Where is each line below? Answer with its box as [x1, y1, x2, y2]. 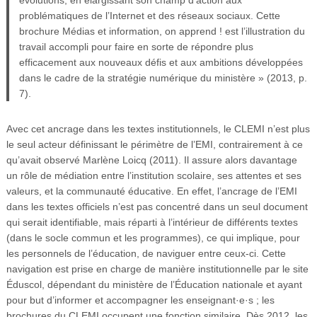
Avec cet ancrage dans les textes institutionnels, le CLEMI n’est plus [6, 122, 310, 134]
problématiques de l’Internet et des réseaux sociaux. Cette [19, 9, 281, 21]
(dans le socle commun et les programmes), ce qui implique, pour [6, 231, 300, 243]
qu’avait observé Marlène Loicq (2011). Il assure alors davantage [6, 154, 297, 166]
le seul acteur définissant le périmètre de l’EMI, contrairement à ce [6, 138, 303, 150]
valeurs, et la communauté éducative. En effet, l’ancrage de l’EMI [6, 185, 297, 197]
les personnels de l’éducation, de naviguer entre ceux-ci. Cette [6, 247, 286, 259]
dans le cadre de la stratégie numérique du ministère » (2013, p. [19, 71, 308, 83]
